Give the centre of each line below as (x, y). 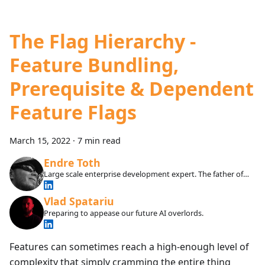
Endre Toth (72, 162)
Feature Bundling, (94, 65)
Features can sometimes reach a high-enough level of (129, 247)
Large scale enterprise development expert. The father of (143, 174)
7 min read (99, 141)
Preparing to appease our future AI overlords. (123, 213)
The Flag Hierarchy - (103, 41)
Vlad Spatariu (79, 201)
